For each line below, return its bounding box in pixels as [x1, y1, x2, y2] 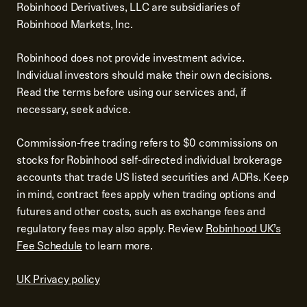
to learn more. [82, 237, 153, 255]
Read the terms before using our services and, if [16, 84, 246, 101]
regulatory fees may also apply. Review [16, 220, 206, 238]
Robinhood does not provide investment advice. [16, 49, 245, 67]
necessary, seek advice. [16, 101, 131, 119]
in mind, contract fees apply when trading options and [16, 186, 275, 204]
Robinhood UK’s [206, 220, 281, 238]
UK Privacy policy [16, 271, 100, 288]
